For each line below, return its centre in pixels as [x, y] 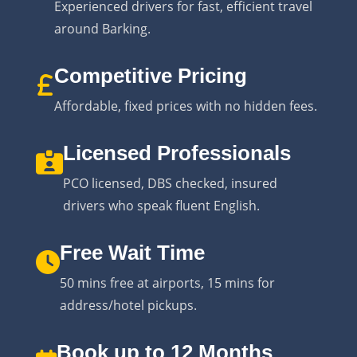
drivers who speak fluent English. [161, 205]
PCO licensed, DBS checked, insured [170, 183]
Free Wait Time [132, 252]
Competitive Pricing [150, 75]
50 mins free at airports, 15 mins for [167, 282]
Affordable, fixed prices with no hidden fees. [185, 106]
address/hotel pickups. [128, 305]
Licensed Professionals [177, 153]
